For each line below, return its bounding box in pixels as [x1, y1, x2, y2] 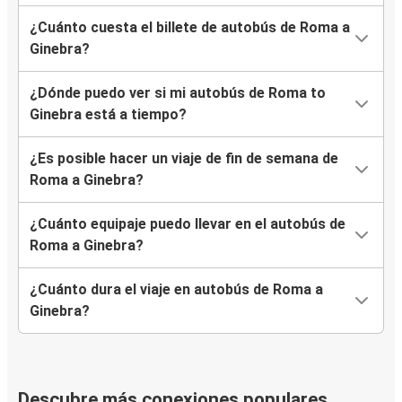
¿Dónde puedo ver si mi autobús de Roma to [30, 84, 326, 102]
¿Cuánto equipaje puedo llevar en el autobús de [30, 215, 345, 233]
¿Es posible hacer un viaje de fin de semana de [30, 150, 338, 168]
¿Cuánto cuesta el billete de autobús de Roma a [30, 19, 350, 37]
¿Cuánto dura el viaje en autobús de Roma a [30, 281, 323, 299]
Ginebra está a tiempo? [30, 106, 187, 124]
